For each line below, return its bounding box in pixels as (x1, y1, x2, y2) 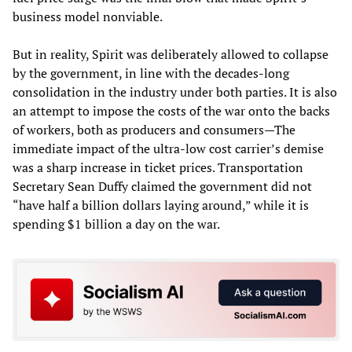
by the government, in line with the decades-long (13, 64, 289, 82)
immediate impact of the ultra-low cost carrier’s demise (13, 139, 324, 157)
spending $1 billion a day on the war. (13, 214, 220, 233)
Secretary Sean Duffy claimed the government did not (13, 177, 312, 195)
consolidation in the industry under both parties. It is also (13, 82, 337, 101)
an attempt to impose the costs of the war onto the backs (13, 101, 330, 119)
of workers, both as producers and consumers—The (13, 120, 295, 138)
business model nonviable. (13, 7, 163, 25)
